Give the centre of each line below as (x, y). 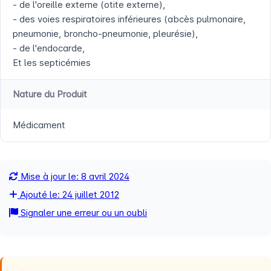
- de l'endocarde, (49, 48)
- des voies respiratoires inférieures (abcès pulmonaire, (129, 19)
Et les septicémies (52, 63)
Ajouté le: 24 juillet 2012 (68, 195)
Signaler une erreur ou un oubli (83, 213)
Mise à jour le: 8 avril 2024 (74, 177)
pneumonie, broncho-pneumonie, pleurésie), (105, 34)
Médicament (39, 125)
